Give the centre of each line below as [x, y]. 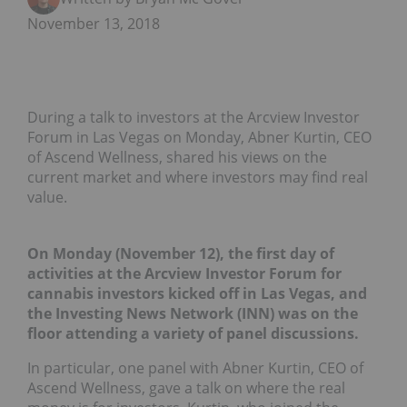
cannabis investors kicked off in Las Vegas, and [197, 294]
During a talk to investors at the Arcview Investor [194, 118]
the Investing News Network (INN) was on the [193, 314]
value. [47, 198]
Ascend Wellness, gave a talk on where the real [186, 388]
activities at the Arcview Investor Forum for [184, 274]
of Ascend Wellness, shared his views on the [177, 158]
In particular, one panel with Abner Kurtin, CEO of [195, 368]
